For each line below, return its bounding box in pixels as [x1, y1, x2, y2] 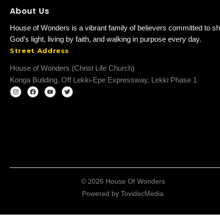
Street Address [10, 47, 70, 55]
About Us [10, 5, 50, 17]
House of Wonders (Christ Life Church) [10, 64, 135, 73]
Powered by [82, 190, 121, 198]
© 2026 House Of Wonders [81, 177, 165, 186]
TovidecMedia [121, 190, 164, 198]
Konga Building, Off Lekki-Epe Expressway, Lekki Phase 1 [10, 76, 197, 84]
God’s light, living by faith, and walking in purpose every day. [10, 35, 201, 44]
